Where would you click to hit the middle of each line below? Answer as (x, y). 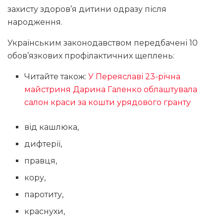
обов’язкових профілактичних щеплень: (91, 55)
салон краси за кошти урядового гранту (108, 102)
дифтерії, (43, 144)
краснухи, (45, 211)
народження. (35, 22)
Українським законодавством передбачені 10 (103, 43)
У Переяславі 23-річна (135, 76)
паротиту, (44, 194)
